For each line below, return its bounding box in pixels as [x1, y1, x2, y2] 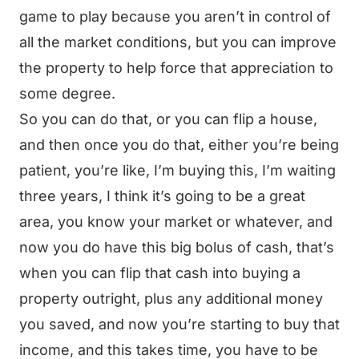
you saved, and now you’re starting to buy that [19, 316, 340, 333]
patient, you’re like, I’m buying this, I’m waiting [19, 162, 336, 179]
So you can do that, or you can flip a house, [19, 111, 317, 127]
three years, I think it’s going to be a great [19, 188, 305, 204]
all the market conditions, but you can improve [19, 34, 337, 50]
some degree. [19, 85, 115, 102]
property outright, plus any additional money [19, 290, 323, 307]
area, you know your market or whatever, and [19, 213, 333, 230]
